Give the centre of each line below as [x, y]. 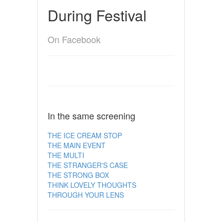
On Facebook [74, 39]
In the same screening [91, 115]
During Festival [97, 15]
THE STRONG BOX [78, 175]
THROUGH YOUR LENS [85, 194]
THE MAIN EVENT [76, 145]
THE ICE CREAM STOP [84, 135]
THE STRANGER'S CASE [87, 165]
